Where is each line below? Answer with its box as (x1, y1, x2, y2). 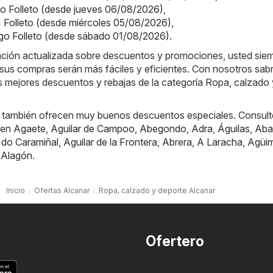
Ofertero (146, 233, 204, 250)
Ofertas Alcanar (34, 186, 90, 196)
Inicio (6, 186, 25, 196)
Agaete (13, 122, 46, 135)
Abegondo (140, 122, 186, 135)
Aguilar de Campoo (51, 122, 135, 135)
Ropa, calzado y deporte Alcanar (99, 186, 215, 196)
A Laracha (197, 136, 243, 149)
